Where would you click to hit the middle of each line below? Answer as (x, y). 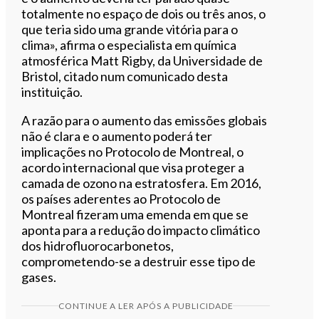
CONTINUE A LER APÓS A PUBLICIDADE (146, 305)
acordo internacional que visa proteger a (133, 167)
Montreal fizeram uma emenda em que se (135, 214)
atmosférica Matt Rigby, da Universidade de (142, 60)
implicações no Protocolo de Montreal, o (133, 151)
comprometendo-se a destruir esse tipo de (139, 261)
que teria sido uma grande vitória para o (130, 29)
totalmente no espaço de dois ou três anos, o (144, 13)
